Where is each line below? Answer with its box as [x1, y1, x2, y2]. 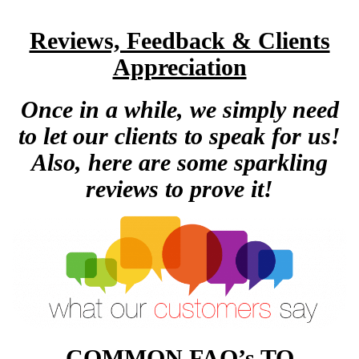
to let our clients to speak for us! [18, 123, 341, 150]
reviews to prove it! [86, 175, 273, 203]
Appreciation [112, 54, 247, 81]
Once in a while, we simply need [20, 96, 339, 123]
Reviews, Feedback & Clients [29, 27, 330, 54]
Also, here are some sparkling [31, 149, 328, 176]
